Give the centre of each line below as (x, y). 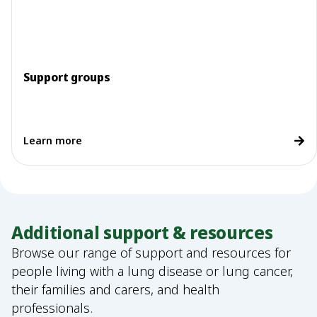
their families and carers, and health (115, 289)
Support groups (67, 77)
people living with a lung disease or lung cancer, (152, 271)
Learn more (53, 140)
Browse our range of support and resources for (151, 253)
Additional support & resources (142, 232)
